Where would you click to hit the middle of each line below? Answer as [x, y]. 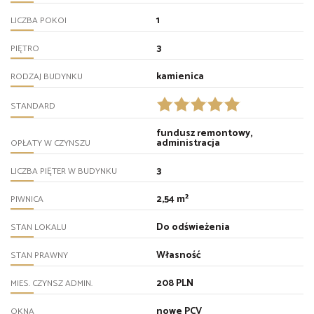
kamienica [180, 77]
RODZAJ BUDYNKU [47, 77]
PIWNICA [27, 200]
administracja [188, 144]
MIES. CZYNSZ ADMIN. [52, 284]
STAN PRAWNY [39, 256]
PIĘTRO [25, 49]
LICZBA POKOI [39, 21]
